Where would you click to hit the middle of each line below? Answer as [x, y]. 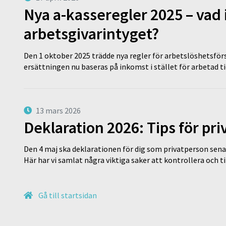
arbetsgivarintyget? [91, 34]
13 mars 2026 [58, 110]
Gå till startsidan [67, 195]
